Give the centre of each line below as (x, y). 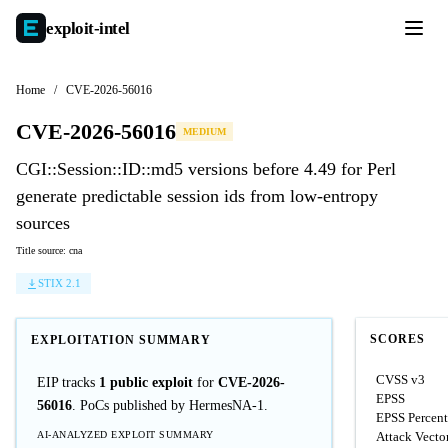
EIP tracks (68, 382)
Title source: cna (49, 250)
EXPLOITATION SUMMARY (121, 340)
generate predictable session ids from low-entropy (197, 196)
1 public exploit (146, 382)
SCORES (397, 339)
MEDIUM (204, 131)
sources (43, 223)
